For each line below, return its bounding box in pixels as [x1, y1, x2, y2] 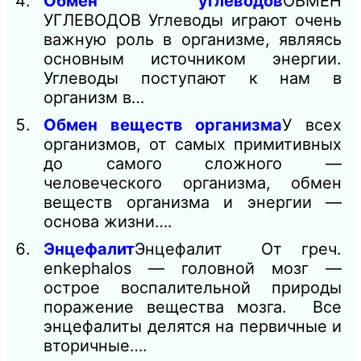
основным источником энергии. [44, 48, 342, 68]
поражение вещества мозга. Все [44, 297, 342, 317]
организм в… [44, 87, 144, 107]
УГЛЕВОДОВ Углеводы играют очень [44, 10, 342, 30]
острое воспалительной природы [44, 277, 342, 297]
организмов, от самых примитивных [44, 134, 342, 154]
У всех [282, 114, 342, 135]
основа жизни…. [44, 211, 172, 231]
